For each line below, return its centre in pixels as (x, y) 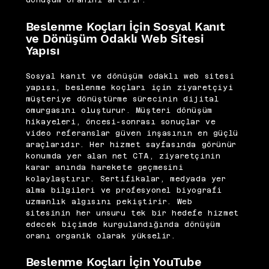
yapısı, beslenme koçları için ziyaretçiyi (129, 87)
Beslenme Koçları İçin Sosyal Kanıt (125, 26)
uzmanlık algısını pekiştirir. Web (109, 201)
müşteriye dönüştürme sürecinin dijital (122, 99)
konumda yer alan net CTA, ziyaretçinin (123, 156)
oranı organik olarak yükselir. (101, 236)
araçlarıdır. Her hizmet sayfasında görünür (131, 144)
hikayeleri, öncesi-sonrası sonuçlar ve (121, 122)
